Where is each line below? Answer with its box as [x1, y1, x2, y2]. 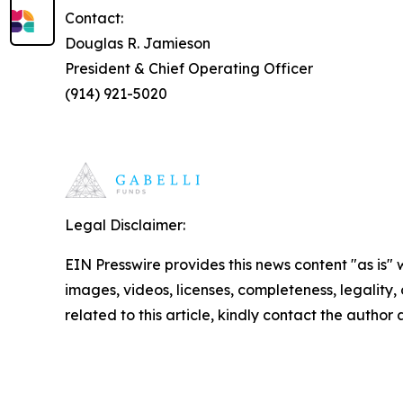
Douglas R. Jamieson [65, 34, 210, 52]
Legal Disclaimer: [65, 216, 185, 234]
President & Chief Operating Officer [65, 59, 313, 77]
